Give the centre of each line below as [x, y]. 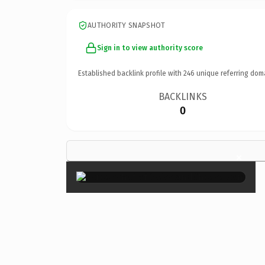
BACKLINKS [183, 96]
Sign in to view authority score [150, 48]
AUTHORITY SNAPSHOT [127, 25]
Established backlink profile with [131, 73]
